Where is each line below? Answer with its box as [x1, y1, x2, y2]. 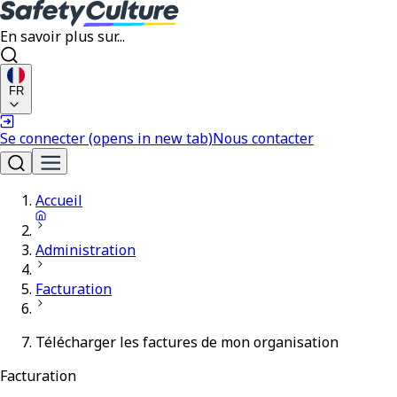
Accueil [35, 191, 82, 210]
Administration [35, 240, 136, 260]
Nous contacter [213, 128, 314, 148]
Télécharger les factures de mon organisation [35, 332, 339, 352]
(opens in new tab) [89, 128, 213, 148]
